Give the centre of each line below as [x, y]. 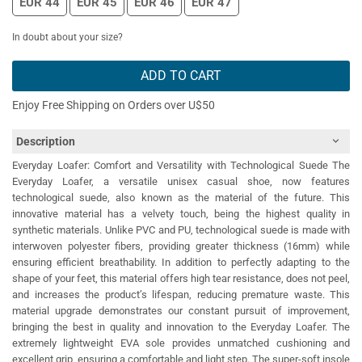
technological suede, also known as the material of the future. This [181, 198]
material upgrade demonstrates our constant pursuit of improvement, [181, 311]
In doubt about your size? [67, 38]
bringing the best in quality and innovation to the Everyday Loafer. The [181, 327]
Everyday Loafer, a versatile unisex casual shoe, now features [181, 182]
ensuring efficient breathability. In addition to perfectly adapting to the [181, 263]
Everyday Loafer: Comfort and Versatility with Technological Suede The [181, 166]
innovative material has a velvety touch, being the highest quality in [181, 214]
